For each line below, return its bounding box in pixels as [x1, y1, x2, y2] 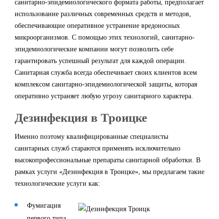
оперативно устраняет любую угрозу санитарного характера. [15, 92, 193, 100]
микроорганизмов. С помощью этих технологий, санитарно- [15, 34, 195, 41]
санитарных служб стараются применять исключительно [15, 145, 180, 152]
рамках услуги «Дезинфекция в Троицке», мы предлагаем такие [15, 168, 204, 175]
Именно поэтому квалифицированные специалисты [15, 133, 168, 140]
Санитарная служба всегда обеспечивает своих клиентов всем [15, 69, 197, 76]
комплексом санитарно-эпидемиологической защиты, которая [15, 81, 197, 88]
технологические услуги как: [15, 180, 100, 187]
